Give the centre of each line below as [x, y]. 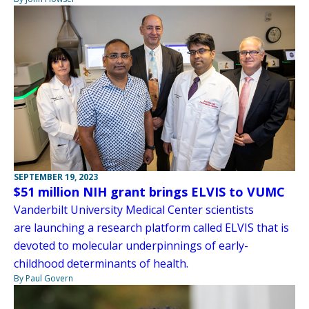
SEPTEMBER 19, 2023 [56, 177]
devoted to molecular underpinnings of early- [131, 246]
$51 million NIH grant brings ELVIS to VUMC [149, 192]
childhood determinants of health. [101, 264]
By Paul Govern [43, 279]
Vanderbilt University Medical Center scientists [134, 210]
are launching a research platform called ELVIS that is [151, 228]
